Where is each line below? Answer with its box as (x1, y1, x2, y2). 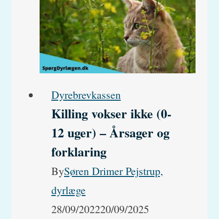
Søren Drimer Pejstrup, (64, 164, 163, 178)
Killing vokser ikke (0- (51, 104, 172, 123)
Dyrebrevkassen (51, 88, 121, 102)
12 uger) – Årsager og (51, 123, 170, 142)
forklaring (51, 142, 107, 161)
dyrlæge (51, 183, 86, 197)
